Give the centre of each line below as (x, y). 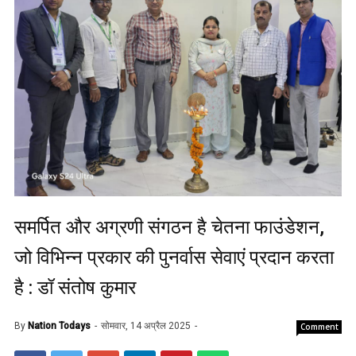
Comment (319, 327)
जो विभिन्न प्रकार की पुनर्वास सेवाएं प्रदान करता (174, 258)
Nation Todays (59, 326)
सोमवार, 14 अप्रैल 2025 (147, 326)
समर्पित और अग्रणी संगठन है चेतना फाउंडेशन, (169, 228)
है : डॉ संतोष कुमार (75, 288)
